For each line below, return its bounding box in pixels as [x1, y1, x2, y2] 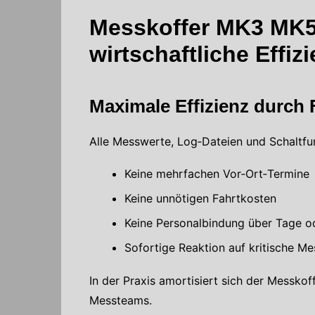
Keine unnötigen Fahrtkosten [124, 191, 276, 205]
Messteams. [89, 292, 152, 307]
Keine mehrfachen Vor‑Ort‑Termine [124, 166, 309, 181]
